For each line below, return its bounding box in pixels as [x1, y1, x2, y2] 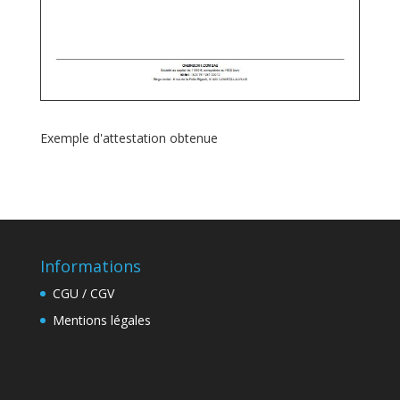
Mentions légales [52, 311, 151, 329]
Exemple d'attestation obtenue [39, 129, 218, 146]
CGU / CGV [52, 284, 114, 302]
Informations [39, 254, 141, 277]
